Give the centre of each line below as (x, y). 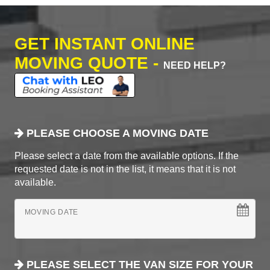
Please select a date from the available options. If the (127, 156)
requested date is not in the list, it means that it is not (125, 169)
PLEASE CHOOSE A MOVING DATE (116, 133)
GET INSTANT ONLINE (105, 43)
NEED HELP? (195, 65)
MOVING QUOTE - (89, 63)
